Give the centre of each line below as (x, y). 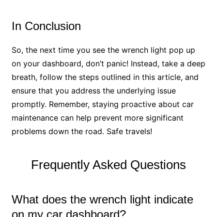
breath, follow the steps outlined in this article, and (105, 77)
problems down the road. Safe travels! (82, 131)
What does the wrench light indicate (102, 199)
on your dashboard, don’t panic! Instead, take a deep (108, 63)
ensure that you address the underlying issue (93, 90)
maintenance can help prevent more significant (97, 117)
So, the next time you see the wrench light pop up (103, 50)
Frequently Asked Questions (108, 164)
